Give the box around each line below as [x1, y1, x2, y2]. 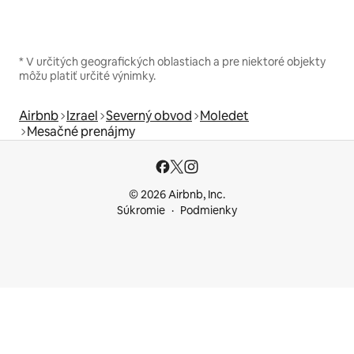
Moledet [200, 107, 249, 124]
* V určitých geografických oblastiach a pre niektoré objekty [19, 54, 326, 69]
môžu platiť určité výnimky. [19, 68, 156, 83]
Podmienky [180, 203, 237, 217]
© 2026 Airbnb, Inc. [129, 187, 225, 201]
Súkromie [117, 203, 165, 217]
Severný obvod [106, 107, 192, 124]
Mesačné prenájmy [27, 122, 135, 140]
